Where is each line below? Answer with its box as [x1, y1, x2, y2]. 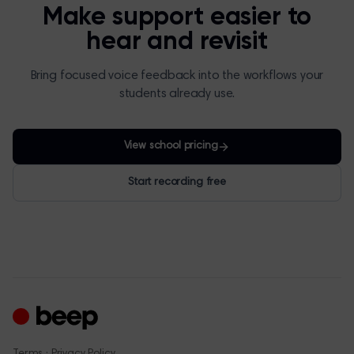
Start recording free [128, 177, 226, 188]
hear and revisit [86, 29, 268, 55]
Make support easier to [42, 5, 312, 30]
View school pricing [123, 141, 218, 152]
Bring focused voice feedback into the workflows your [30, 70, 324, 82]
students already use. [119, 88, 235, 100]
